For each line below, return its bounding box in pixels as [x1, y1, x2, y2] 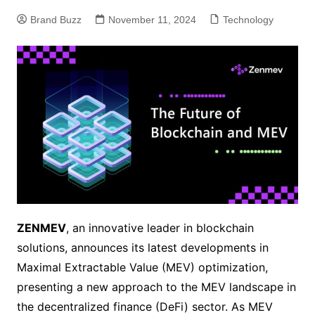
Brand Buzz [30, 14, 82, 25]
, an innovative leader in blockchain [65, 221, 254, 236]
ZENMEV [16, 221, 66, 236]
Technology [222, 14, 274, 25]
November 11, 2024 [108, 14, 196, 25]
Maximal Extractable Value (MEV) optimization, [16, 260, 268, 275]
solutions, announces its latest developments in [16, 240, 269, 255]
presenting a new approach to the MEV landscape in [16, 280, 296, 295]
